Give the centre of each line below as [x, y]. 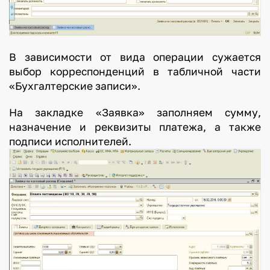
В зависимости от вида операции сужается [135, 57]
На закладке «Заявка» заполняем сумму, [135, 112]
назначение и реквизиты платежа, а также [135, 127]
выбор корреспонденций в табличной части [135, 71]
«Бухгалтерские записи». [74, 86]
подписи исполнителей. [83, 141]
